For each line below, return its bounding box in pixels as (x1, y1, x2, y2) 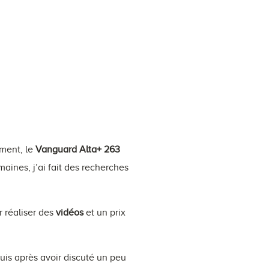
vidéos (56, 207, 83, 218)
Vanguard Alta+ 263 (35, 144, 120, 155)
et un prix (83, 207, 125, 218)
